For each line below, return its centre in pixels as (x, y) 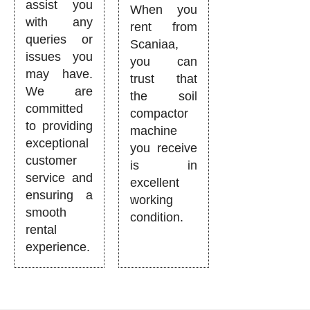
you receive (164, 148)
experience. (58, 247)
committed (54, 109)
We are (60, 91)
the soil (164, 96)
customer (51, 161)
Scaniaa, (155, 44)
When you (164, 10)
